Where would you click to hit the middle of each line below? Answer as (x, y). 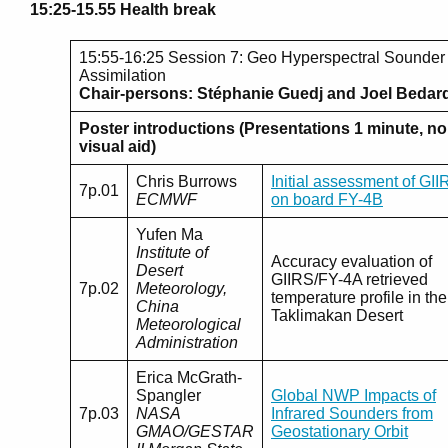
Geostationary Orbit (339, 431)
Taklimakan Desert (337, 315)
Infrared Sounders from (352, 413)
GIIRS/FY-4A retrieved (349, 279)
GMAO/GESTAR (195, 431)
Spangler (168, 395)
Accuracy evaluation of (351, 261)
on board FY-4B (327, 199)
